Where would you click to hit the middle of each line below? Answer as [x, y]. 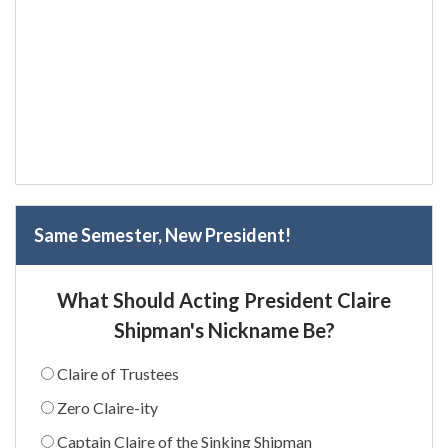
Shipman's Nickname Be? [224, 329]
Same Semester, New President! [162, 234]
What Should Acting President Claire [224, 299]
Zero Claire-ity [107, 407]
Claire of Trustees [118, 373]
